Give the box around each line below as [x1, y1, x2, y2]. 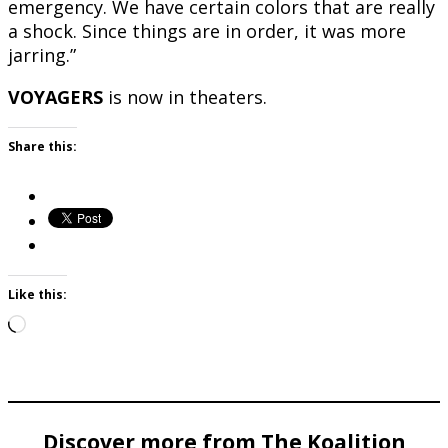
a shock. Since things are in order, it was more [8, 19, 406, 44]
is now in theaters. [103, 85, 267, 110]
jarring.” [8, 43, 76, 68]
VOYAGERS [8, 85, 103, 110]
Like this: [8, 286, 67, 304]
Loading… [25, 313, 108, 338]
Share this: [8, 138, 77, 156]
